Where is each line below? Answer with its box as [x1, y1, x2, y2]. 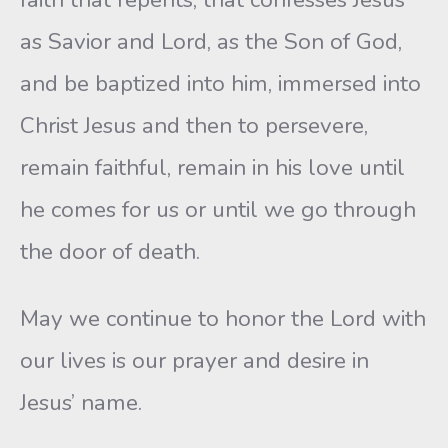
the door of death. [20, 236, 200, 267]
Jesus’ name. [20, 387, 142, 418]
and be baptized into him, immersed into [20, 68, 421, 99]
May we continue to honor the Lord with [20, 303, 426, 334]
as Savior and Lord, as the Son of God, [20, 26, 402, 57]
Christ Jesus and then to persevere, [20, 110, 368, 141]
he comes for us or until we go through [20, 194, 416, 225]
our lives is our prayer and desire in [20, 345, 369, 376]
